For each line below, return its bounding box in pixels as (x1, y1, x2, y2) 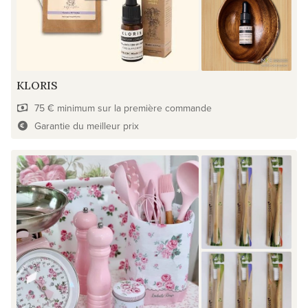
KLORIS (16, 78, 58, 92)
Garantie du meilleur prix (34, 118, 139, 133)
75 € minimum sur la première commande (34, 100, 212, 115)
